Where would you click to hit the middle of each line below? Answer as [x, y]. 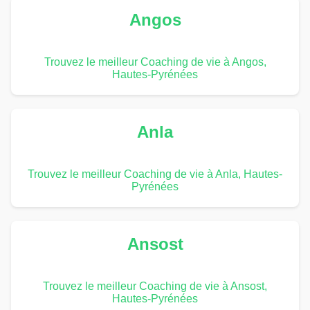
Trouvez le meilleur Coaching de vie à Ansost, [155, 286]
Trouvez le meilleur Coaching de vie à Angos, [155, 62]
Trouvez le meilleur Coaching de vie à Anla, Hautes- [155, 174]
